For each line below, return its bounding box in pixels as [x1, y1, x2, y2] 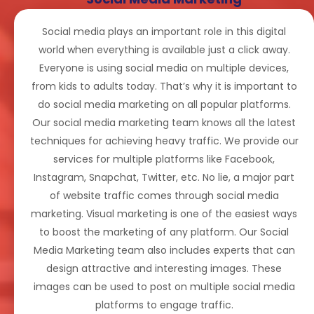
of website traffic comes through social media [49, 189, 279, 203]
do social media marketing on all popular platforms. [37, 97, 291, 112]
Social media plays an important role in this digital [42, 25, 286, 39]
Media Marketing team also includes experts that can [33, 243, 295, 258]
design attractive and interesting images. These [46, 261, 282, 276]
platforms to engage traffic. [95, 298, 233, 313]
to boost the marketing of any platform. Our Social [39, 225, 289, 240]
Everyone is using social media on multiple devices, [39, 61, 289, 76]
